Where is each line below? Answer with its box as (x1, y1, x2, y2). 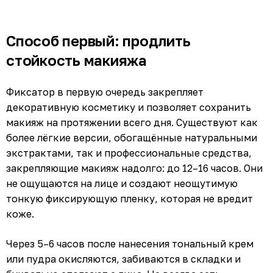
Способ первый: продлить (6, 31, 191, 49)
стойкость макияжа (6, 51, 147, 69)
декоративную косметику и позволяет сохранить (6, 101, 251, 113)
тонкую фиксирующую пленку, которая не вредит (6, 192, 253, 205)
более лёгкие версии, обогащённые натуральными (6, 131, 257, 144)
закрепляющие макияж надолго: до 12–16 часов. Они (6, 161, 263, 174)
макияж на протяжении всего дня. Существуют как (6, 116, 258, 129)
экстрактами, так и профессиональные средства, (6, 146, 252, 159)
